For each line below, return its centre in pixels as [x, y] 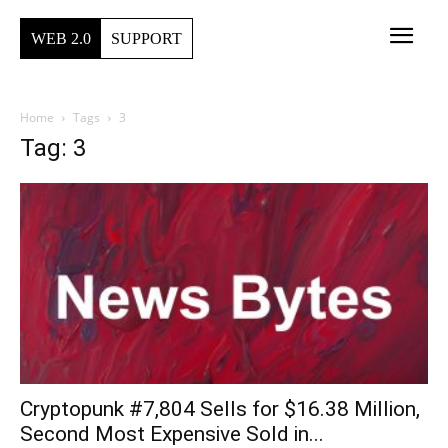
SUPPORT [146, 38]
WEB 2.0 [61, 38]
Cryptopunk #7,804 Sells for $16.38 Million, [220, 409]
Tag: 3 [53, 148]
